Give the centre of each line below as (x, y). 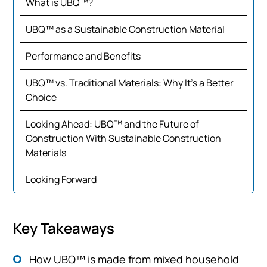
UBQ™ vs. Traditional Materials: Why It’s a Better (130, 83)
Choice (41, 97)
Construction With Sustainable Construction (124, 138)
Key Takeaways (64, 228)
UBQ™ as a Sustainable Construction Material (125, 29)
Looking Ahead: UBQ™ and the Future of (113, 124)
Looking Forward (61, 179)
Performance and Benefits (83, 56)
